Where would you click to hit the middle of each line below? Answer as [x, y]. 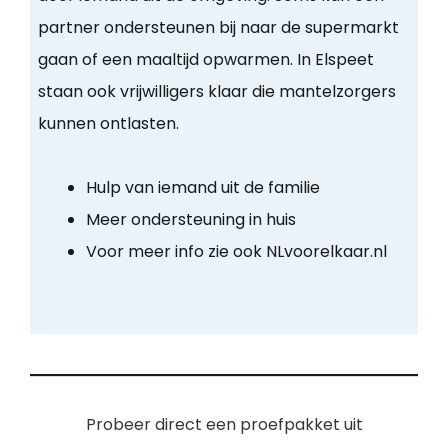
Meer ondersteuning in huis [190, 220]
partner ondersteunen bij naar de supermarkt [218, 28]
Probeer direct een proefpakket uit [224, 425]
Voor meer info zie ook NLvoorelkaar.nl [236, 252]
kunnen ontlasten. [108, 124]
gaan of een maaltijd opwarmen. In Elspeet [205, 60]
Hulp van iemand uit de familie [202, 188]
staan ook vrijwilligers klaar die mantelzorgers [216, 92]
